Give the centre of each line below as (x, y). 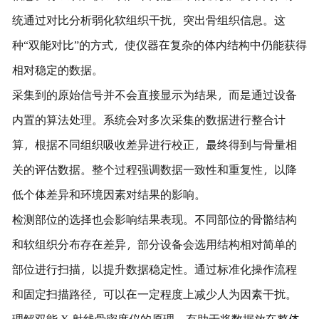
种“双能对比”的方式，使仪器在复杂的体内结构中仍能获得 (159, 44)
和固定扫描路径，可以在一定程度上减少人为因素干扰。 (154, 293)
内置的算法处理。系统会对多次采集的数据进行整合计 (148, 119)
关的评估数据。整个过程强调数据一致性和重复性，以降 (154, 169)
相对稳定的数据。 (57, 69)
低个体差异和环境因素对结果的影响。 (109, 194)
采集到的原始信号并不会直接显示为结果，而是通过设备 (154, 94)
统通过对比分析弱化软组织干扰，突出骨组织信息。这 (148, 19)
